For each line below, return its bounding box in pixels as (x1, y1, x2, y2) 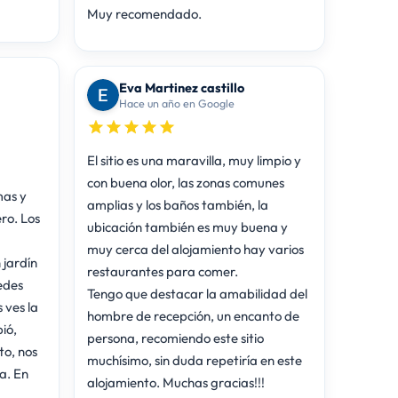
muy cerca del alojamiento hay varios (86, 240, 304, 258)
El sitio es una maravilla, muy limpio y (86, 151, 301, 169)
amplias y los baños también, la (86, 195, 268, 213)
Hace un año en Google (118, 95, 235, 110)
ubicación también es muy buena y (86, 218, 288, 235)
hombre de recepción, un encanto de (86, 306, 299, 324)
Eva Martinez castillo (118, 78, 244, 96)
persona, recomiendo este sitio (86, 329, 264, 346)
